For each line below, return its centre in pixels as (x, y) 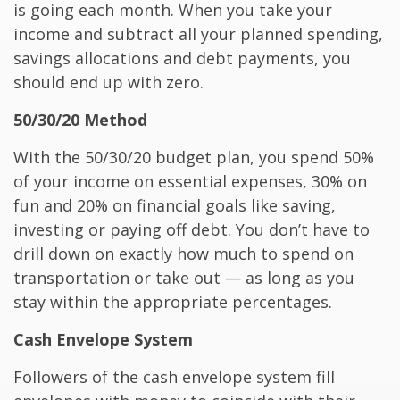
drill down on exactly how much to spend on (183, 254)
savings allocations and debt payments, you (182, 58)
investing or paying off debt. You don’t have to (192, 230)
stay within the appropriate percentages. (173, 302)
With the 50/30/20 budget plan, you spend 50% (194, 158)
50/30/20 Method (80, 120)
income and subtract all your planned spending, (198, 34)
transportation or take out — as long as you (184, 278)
